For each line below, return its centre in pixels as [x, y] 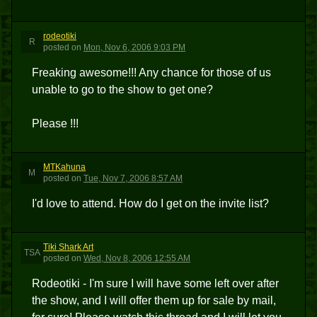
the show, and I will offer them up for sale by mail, [154, 300]
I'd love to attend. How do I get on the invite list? [150, 203]
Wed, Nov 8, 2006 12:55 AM [137, 258]
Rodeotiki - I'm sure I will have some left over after [155, 283]
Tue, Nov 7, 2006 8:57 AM [133, 178]
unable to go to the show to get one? [122, 90]
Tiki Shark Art [68, 247]
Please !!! [55, 123]
